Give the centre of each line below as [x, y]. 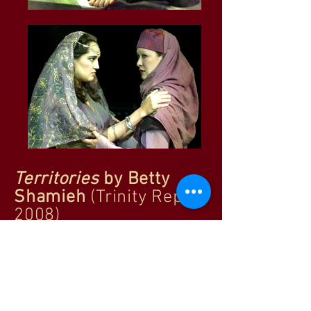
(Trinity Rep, [137, 197]
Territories [59, 179]
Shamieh [50, 197]
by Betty [137, 179]
